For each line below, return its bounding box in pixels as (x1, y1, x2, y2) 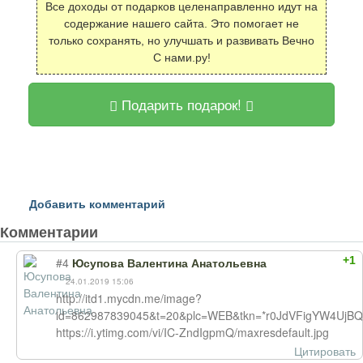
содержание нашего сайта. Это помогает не (64, 17, 299, 30)
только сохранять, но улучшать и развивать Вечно (49, 34, 314, 47)
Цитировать (294, 343, 356, 359)
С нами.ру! (152, 51, 211, 64)
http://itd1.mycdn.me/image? (56, 290, 202, 306)
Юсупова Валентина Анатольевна (72, 257, 267, 270)
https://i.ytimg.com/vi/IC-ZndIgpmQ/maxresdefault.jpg (56, 324, 329, 340)
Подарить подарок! (117, 94, 246, 114)
